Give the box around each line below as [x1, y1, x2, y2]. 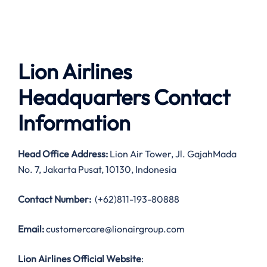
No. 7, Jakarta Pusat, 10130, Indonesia [18, 163, 176, 176]
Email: [18, 223, 44, 235]
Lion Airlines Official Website [18, 253, 141, 265]
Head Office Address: [18, 148, 108, 160]
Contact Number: [18, 193, 91, 206]
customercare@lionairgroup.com [44, 223, 185, 235]
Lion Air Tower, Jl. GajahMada [108, 148, 237, 160]
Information [18, 109, 131, 136]
